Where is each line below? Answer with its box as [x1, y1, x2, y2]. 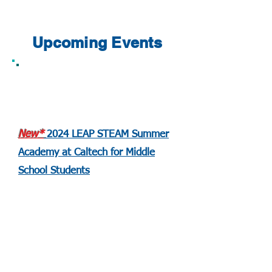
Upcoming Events [32, 33, 162, 52]
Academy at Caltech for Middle [18, 148, 155, 158]
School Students [18, 166, 90, 176]
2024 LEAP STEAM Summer [47, 129, 169, 140]
